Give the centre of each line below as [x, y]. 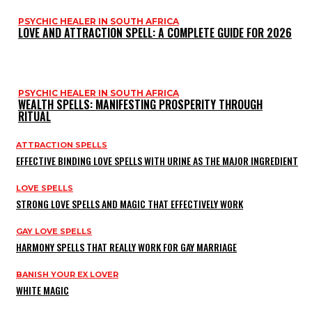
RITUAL [34, 116]
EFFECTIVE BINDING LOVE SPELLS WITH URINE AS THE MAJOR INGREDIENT [157, 160]
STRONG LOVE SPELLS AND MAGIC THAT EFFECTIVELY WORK [130, 203]
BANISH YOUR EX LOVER [67, 274]
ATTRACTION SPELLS [62, 145]
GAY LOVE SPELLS [54, 231]
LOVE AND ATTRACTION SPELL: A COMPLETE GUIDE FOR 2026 [155, 32]
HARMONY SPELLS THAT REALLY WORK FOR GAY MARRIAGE [126, 247]
